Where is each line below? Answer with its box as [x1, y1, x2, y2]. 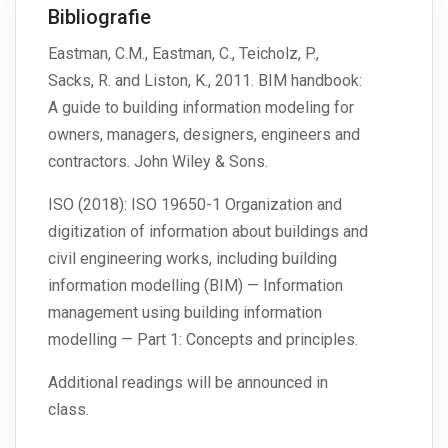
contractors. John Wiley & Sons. [48, 152, 268, 172]
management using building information [48, 303, 322, 323]
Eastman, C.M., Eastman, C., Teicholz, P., [48, 44, 319, 64]
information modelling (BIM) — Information [48, 276, 343, 296]
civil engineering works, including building [48, 249, 337, 269]
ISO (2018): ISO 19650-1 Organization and [48, 195, 342, 215]
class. [48, 400, 89, 420]
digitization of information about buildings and [48, 222, 368, 242]
